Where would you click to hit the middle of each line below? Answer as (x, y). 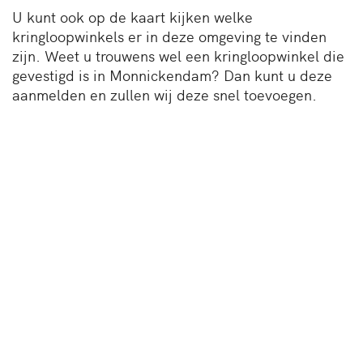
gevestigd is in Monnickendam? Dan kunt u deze (172, 75)
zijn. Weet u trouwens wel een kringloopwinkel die (178, 55)
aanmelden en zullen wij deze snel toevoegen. (164, 94)
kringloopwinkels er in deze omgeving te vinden (169, 36)
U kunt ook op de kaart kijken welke (132, 16)
